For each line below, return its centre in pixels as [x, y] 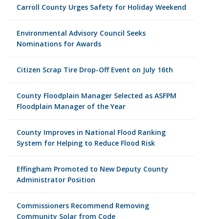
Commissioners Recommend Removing [83, 206]
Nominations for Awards [59, 44]
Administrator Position [56, 180]
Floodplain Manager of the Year [71, 106]
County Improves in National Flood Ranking [91, 132]
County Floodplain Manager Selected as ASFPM [96, 96]
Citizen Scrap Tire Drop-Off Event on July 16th [95, 70]
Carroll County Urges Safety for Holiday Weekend [101, 7]
